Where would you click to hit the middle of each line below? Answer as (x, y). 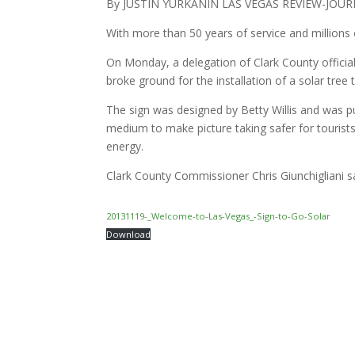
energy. (125, 146)
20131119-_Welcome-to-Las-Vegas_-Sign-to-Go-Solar (219, 216)
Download (129, 234)
